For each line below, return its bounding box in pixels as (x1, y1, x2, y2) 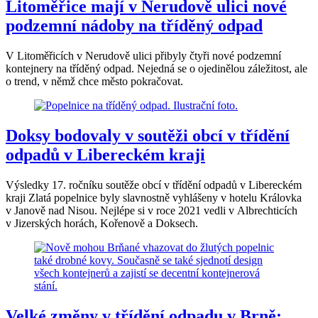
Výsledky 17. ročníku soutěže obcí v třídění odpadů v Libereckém (6, 178, 302, 191)
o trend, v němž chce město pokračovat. (6, 75, 183, 87)
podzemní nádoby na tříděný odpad (6, 16, 263, 35)
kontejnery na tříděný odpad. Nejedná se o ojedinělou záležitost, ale (6, 62, 307, 75)
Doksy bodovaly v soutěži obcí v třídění (6, 126, 290, 145)
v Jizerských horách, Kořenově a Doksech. (6, 216, 198, 229)
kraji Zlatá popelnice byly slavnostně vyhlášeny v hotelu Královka (6, 191, 302, 204)
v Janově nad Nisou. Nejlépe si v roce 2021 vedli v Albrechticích (6, 204, 297, 216)
